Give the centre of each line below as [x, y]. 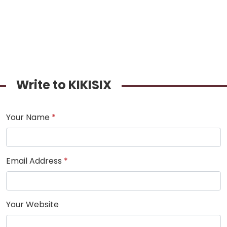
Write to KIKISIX [70, 85]
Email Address [35, 161]
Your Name [29, 118]
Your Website [32, 205]
